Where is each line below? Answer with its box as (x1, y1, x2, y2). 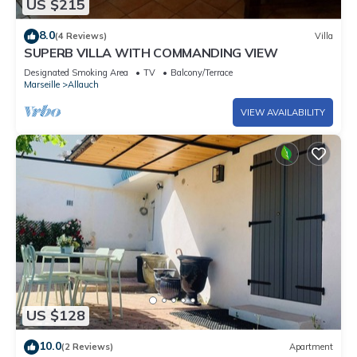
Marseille (24, 78, 60, 90)
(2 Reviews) (61, 341, 113, 353)
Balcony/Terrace (171, 66, 233, 78)
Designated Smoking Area (24, 66, 128, 78)
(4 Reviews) (55, 30, 107, 42)
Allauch (68, 78, 99, 90)
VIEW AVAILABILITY (241, 106, 325, 118)
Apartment (289, 341, 333, 353)
